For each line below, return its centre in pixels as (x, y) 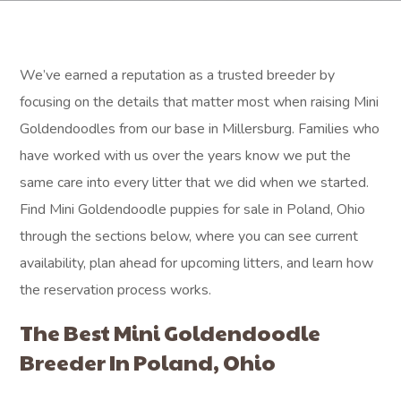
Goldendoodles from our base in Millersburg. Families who (200, 129)
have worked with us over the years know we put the (186, 156)
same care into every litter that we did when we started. (195, 183)
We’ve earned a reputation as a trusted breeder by (178, 75)
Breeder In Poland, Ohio (148, 362)
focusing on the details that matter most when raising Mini (200, 102)
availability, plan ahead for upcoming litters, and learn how (197, 263)
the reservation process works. (116, 290)
